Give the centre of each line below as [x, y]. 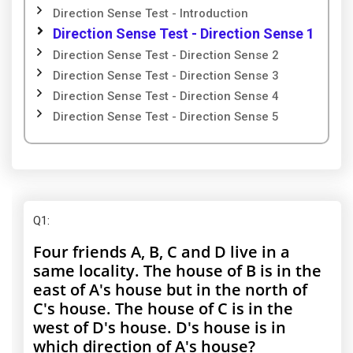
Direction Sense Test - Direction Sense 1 [184, 33]
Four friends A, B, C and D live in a [162, 252]
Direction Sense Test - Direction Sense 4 [166, 96]
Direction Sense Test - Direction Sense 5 [166, 117]
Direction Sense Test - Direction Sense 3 [166, 76]
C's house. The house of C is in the [163, 308]
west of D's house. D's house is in [160, 327]
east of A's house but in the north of [170, 290]
